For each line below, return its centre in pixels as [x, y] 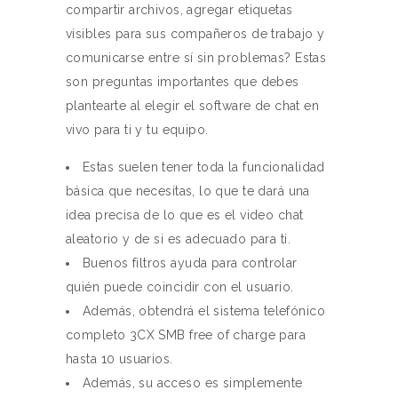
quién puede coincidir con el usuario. [180, 287]
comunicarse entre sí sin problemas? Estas [196, 58]
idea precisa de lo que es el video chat [185, 215]
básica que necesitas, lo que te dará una [188, 191]
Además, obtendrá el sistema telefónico [204, 311]
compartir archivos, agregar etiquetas [179, 10]
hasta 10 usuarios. [119, 359]
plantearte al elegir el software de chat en [193, 106]
